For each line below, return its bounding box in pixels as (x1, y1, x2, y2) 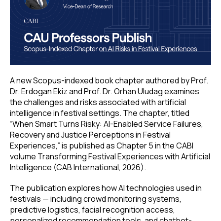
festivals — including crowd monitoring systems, (10, 193, 182, 205)
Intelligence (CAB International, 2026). (10, 162, 146, 173)
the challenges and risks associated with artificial (10, 97, 186, 108)
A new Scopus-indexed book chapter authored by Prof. (10, 75, 208, 86)
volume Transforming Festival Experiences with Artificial (10, 151, 210, 162)
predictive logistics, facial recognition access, (10, 204, 175, 216)
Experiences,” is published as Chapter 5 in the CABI (10, 140, 193, 151)
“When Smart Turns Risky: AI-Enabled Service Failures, (10, 118, 203, 130)
